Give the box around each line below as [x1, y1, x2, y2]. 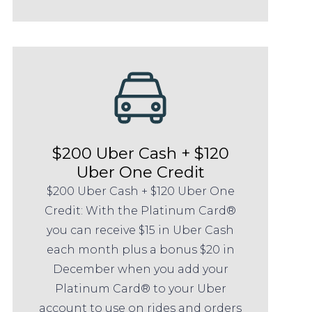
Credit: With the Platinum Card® [45, 204, 237, 218]
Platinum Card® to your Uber [54, 282, 226, 296]
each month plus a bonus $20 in [46, 243, 235, 257]
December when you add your [52, 263, 228, 276]
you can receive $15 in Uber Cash [47, 224, 235, 237]
